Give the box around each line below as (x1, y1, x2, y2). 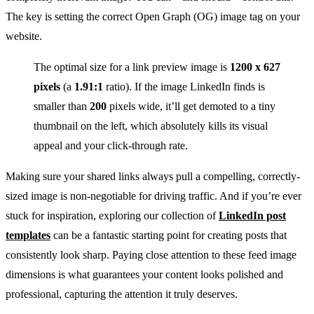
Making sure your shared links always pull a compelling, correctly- (6, 170, 300, 182)
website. (6, 29, 42, 42)
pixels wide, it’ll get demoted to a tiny (107, 100, 275, 112)
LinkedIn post (219, 209, 286, 221)
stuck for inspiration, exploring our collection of (6, 209, 219, 221)
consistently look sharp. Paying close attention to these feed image (6, 248, 296, 261)
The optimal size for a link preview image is (34, 60, 230, 73)
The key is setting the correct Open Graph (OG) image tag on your (6, 10, 300, 22)
